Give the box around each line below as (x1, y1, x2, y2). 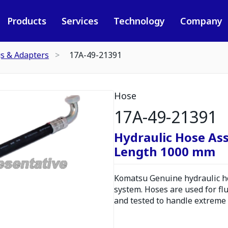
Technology (113, 15, 165, 27)
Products (7, 15, 46, 27)
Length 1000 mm (114, 143, 215, 160)
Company (180, 15, 222, 27)
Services (61, 15, 98, 27)
